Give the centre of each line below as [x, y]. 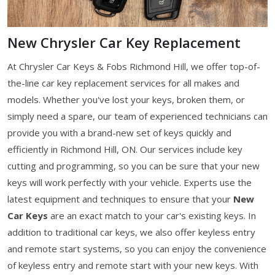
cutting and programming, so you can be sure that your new [134, 165]
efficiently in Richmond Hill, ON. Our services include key [125, 149]
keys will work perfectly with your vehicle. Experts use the [130, 182]
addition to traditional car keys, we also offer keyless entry [131, 232]
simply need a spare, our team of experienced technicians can [137, 116]
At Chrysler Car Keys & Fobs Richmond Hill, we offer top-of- [134, 66]
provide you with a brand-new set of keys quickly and [119, 132]
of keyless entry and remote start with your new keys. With [133, 265]
